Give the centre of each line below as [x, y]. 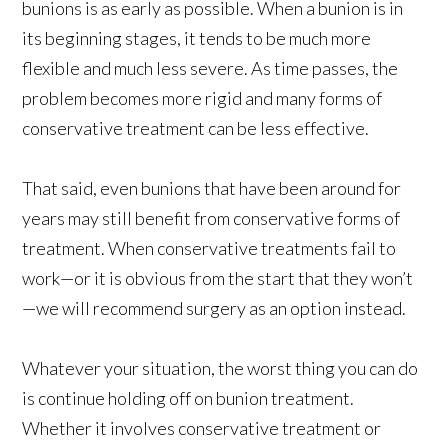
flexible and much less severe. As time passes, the [210, 67]
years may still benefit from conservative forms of [211, 217]
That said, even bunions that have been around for [212, 187]
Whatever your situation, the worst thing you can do [220, 367]
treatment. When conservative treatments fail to [209, 247]
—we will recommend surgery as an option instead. [214, 307]
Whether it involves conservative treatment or [202, 427]
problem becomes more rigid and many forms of [202, 97]
